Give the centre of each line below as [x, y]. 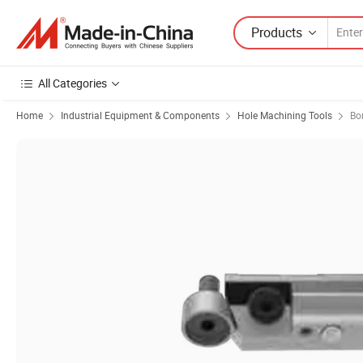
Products [277, 32]
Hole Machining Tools [285, 115]
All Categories [73, 83]
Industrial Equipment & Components [140, 115]
